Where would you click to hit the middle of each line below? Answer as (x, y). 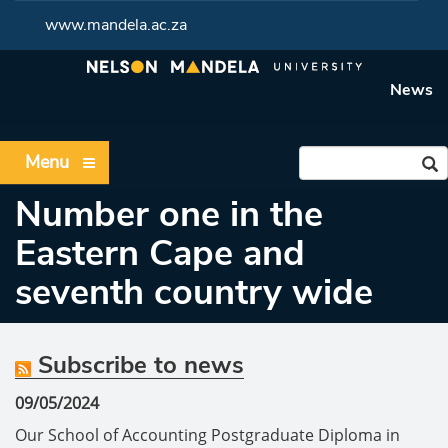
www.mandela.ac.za (116, 25)
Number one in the (169, 214)
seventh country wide (194, 292)
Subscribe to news (137, 365)
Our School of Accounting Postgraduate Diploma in (207, 435)
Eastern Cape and (160, 253)
